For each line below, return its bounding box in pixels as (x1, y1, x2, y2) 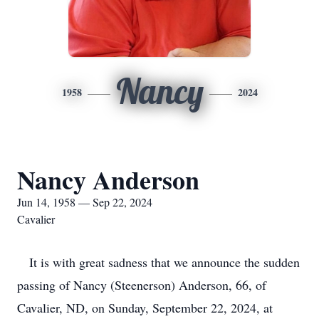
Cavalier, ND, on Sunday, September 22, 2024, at (17, 299, 273, 316)
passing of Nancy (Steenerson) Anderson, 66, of (17, 276, 266, 293)
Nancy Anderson (17, 161, 199, 198)
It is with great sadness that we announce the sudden (17, 253, 300, 271)
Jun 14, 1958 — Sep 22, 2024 (17, 194, 152, 209)
